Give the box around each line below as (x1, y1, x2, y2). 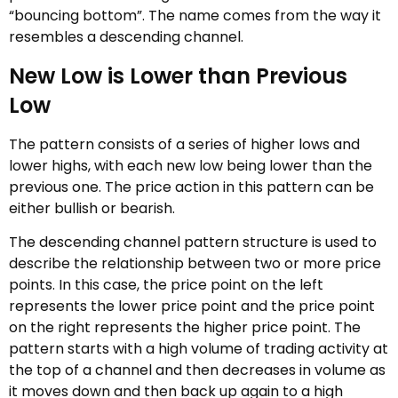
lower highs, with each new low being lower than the (9, 155, 372, 176)
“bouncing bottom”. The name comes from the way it (9, 5, 381, 27)
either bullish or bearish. (9, 197, 175, 219)
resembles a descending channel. (9, 27, 243, 48)
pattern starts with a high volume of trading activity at (9, 338, 388, 359)
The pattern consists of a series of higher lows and (9, 133, 360, 155)
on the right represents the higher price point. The (9, 317, 361, 338)
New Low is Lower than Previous (9, 60, 347, 91)
